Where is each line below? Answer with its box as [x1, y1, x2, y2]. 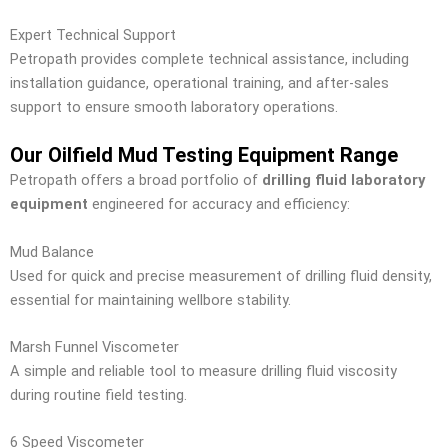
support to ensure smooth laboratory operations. [10, 97, 338, 116]
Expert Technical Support [10, 25, 176, 44]
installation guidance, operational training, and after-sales [10, 73, 389, 92]
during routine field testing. [10, 385, 187, 404]
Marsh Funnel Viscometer [10, 337, 179, 356]
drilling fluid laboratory [262, 171, 425, 190]
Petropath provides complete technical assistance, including [10, 49, 409, 68]
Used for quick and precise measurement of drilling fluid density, [10, 266, 432, 285]
